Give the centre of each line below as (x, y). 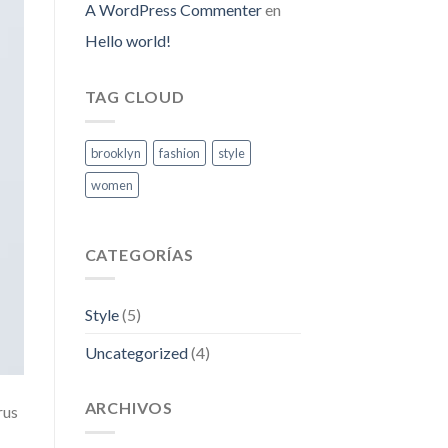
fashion (179, 152)
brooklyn (115, 152)
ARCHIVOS (128, 408)
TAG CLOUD (134, 97)
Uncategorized (136, 353)
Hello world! (127, 41)
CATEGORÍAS (139, 254)
